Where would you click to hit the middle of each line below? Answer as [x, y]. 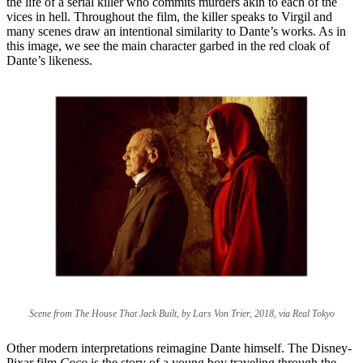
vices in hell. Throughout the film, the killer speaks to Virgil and [169, 16]
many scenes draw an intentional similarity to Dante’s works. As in [176, 31]
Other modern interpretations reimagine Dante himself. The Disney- [179, 348]
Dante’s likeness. [49, 60]
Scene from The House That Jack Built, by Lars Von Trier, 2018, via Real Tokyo [181, 313]
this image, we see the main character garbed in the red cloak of [168, 45]
